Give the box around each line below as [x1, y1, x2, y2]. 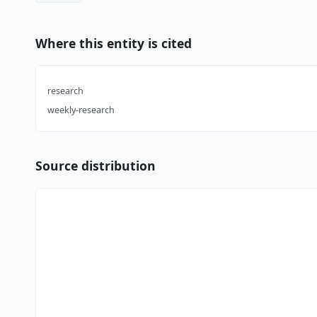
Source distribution [35, 157, 156, 175]
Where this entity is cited [35, 34, 192, 52]
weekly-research [47, 104, 115, 117]
